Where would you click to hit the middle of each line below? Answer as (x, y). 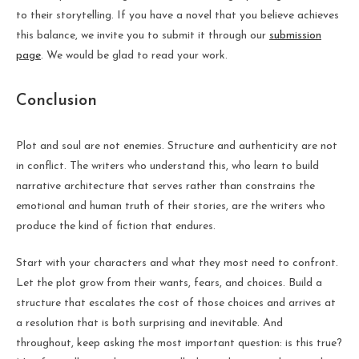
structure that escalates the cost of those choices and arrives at (176, 303)
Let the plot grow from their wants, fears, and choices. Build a (169, 283)
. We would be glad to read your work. (134, 55)
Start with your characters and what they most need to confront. (177, 263)
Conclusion (56, 101)
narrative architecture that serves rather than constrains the (165, 186)
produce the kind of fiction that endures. (116, 226)
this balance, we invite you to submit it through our (143, 35)
